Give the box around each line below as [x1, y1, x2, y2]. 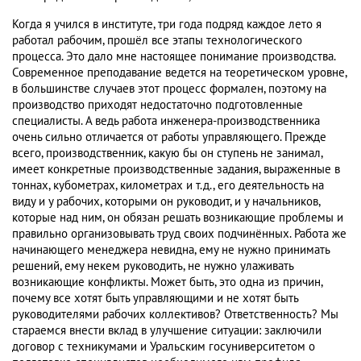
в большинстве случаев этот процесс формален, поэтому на [12, 81, 326, 97]
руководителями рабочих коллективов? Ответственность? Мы [12, 307, 338, 322]
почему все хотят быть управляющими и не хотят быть [12, 291, 298, 306]
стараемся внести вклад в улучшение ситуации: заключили [12, 323, 322, 338]
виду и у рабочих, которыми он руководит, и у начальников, [12, 194, 320, 210]
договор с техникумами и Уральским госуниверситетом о [12, 339, 315, 355]
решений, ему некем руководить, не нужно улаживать [12, 259, 293, 274]
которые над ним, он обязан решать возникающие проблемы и [12, 210, 343, 226]
